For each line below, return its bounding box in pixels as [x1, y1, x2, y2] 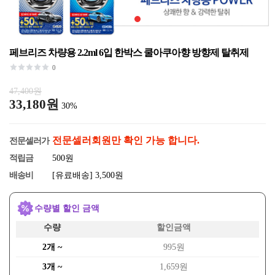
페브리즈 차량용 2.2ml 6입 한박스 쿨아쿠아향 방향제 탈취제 [9, 47, 249, 58]
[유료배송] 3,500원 [52, 171, 123, 180]
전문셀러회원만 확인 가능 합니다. [52, 135, 199, 145]
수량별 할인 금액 [34, 204, 99, 213]
